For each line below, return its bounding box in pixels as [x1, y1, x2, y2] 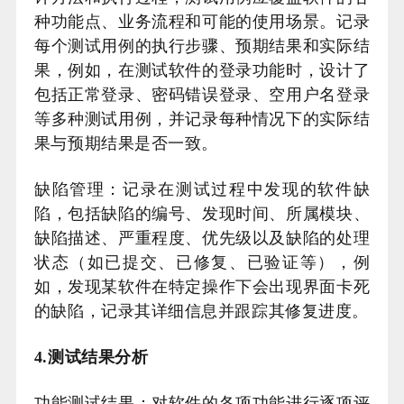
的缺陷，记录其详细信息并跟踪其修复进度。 [33, 302, 369, 320]
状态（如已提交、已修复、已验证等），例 [33, 253, 371, 271]
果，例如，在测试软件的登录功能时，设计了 [33, 61, 371, 79]
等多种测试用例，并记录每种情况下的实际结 [33, 110, 371, 128]
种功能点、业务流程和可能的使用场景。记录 [33, 13, 371, 31]
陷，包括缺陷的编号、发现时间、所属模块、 [33, 205, 371, 223]
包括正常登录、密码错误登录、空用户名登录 [33, 86, 371, 104]
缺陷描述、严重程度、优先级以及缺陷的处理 [33, 229, 371, 247]
